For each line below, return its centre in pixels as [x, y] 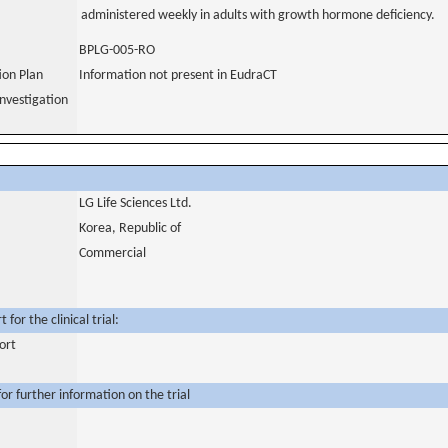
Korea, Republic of [130, 228]
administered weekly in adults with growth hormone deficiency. [258, 15]
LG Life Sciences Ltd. [135, 203]
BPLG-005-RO [117, 50]
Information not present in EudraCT [178, 75]
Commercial [112, 253]
